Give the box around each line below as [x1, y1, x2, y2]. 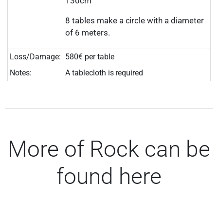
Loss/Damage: [10, 52, 61, 61]
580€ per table [65, 52, 114, 61]
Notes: [10, 68, 32, 77]
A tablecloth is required [65, 68, 144, 77]
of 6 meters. [65, 27, 110, 37]
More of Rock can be [8, 135, 210, 162]
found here [56, 163, 162, 189]
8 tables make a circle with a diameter [65, 15, 204, 25]
